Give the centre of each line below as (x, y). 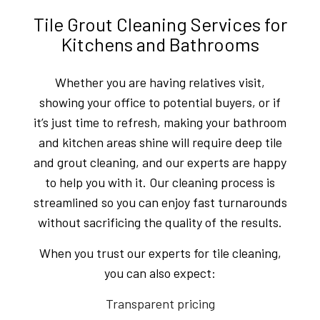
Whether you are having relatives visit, (160, 82)
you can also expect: (160, 272)
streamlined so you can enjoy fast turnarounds (160, 202)
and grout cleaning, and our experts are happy (160, 162)
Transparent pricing (160, 303)
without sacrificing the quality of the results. (160, 222)
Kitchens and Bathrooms (160, 44)
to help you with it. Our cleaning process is (160, 182)
